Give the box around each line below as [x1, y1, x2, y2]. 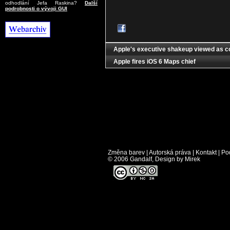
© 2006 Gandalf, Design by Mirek [108, 156, 200, 163]
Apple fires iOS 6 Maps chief [113, 57, 196, 65]
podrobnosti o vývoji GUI [5, 6, 67, 11]
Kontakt [196, 149, 217, 156]
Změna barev [108, 149, 145, 156]
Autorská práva [149, 149, 191, 156]
